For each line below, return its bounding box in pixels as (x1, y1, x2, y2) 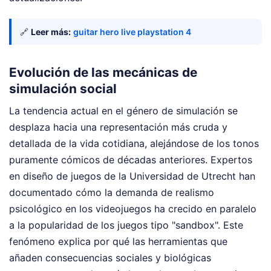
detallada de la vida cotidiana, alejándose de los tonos (9, 137, 259, 149)
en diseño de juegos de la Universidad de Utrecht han (9, 169, 255, 182)
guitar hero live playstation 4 (73, 27, 191, 38)
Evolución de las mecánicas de (9, 64, 197, 80)
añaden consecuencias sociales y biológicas (9, 251, 211, 264)
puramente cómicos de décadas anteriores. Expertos (9, 153, 252, 166)
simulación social (9, 80, 117, 96)
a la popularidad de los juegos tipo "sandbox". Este (9, 218, 243, 231)
